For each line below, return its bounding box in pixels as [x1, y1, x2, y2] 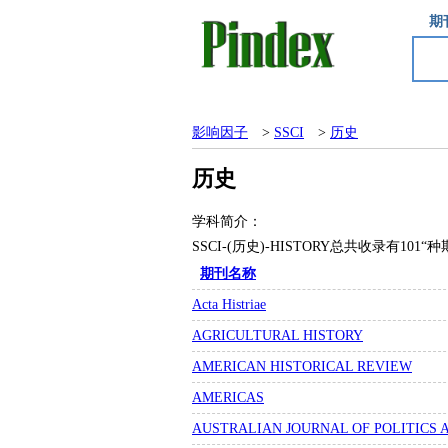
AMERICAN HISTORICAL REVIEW [192, 359, 412, 374]
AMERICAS [192, 390, 264, 405]
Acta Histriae [192, 297, 266, 312]
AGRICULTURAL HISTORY [192, 328, 363, 343]
